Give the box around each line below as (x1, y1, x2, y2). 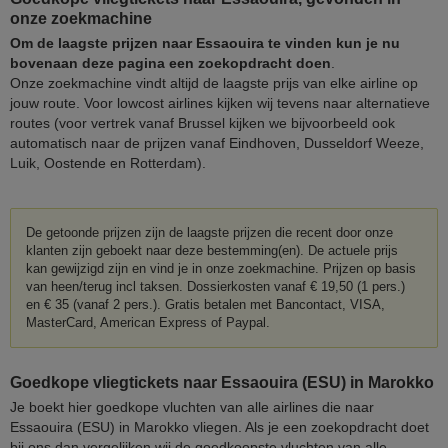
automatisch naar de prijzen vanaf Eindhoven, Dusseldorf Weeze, (10, 134, 424, 151)
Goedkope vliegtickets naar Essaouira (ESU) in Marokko (10, 373, 434, 391)
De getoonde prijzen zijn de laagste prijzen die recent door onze (26, 224, 393, 240)
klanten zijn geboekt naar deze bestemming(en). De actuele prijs (26, 242, 398, 258)
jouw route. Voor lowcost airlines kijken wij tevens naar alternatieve (10, 94, 430, 111)
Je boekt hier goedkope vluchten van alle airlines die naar (10, 398, 374, 415)
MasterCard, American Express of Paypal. (26, 314, 270, 330)
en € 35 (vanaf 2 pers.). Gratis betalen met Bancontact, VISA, (26, 296, 385, 312)
